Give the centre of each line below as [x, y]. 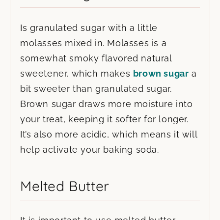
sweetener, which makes [77, 73]
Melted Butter [65, 186]
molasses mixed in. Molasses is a [94, 43]
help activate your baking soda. [90, 149]
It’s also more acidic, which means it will [109, 134]
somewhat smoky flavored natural [96, 58]
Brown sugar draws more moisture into [107, 104]
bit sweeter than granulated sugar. [96, 88]
